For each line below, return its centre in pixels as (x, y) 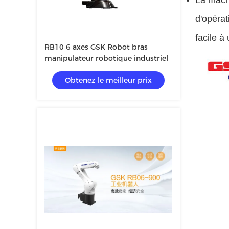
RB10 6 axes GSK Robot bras (96, 47)
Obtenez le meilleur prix (108, 80)
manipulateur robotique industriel (106, 58)
